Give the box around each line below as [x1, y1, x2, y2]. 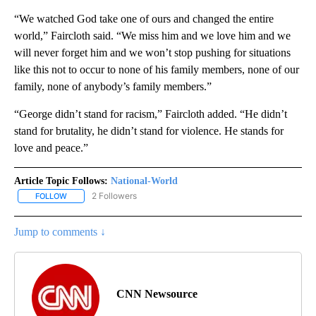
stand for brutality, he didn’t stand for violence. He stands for [14, 124, 284, 137]
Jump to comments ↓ [14, 225, 106, 238]
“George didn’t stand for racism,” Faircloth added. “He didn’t [14, 107, 287, 120]
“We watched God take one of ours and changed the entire [14, 12, 274, 25]
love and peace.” [14, 141, 88, 154]
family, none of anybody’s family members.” [14, 80, 212, 92]
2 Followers [92, 190, 137, 201]
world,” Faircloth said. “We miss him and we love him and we [14, 29, 291, 42]
